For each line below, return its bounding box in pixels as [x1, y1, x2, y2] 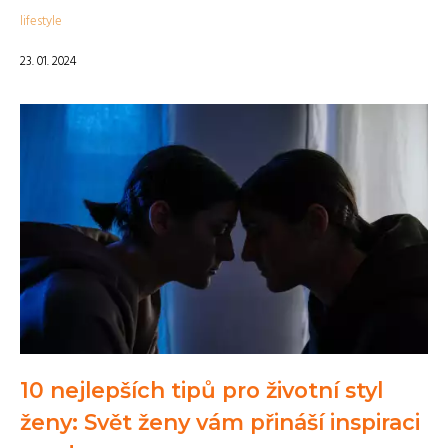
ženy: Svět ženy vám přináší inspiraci [20, 409, 420, 435]
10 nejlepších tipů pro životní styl [20, 377, 383, 403]
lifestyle [20, 11, 62, 32]
